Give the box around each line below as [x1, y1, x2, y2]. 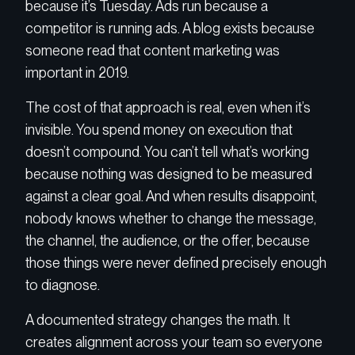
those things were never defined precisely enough [25, 254, 326, 272]
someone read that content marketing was [25, 41, 280, 59]
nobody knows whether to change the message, [25, 210, 316, 227]
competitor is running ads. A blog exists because [25, 19, 315, 36]
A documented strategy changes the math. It [25, 311, 290, 329]
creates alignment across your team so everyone [25, 334, 323, 351]
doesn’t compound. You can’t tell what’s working [25, 143, 309, 161]
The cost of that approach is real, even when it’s [25, 99, 311, 116]
